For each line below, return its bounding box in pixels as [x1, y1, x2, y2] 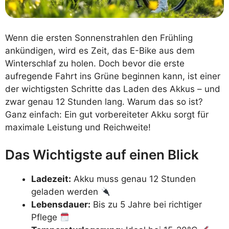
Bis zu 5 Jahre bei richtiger [90, 199, 202, 210]
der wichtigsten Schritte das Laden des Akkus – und [5, 83, 220, 94]
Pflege [31, 212, 60, 223]
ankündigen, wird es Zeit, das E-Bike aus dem [5, 45, 195, 56]
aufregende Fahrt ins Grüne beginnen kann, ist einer [5, 71, 220, 81]
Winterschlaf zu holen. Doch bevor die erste [5, 58, 185, 68]
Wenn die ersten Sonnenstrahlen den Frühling [5, 32, 193, 43]
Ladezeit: [31, 174, 71, 185]
